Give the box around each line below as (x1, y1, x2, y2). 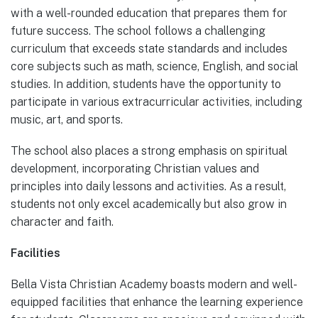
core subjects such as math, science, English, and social (11, 59, 298, 73)
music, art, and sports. (11, 112, 123, 126)
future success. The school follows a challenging (11, 23, 265, 38)
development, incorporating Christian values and (11, 161, 259, 175)
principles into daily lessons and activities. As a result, (11, 179, 286, 193)
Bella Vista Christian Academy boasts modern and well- (11, 278, 297, 292)
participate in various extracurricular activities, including (11, 94, 302, 109)
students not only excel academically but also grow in (11, 197, 287, 211)
